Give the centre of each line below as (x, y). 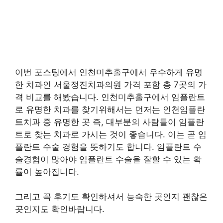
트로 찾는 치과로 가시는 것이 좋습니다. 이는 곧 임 (111, 134)
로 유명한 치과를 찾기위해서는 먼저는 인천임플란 (110, 109)
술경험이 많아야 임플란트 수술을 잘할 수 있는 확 (108, 159)
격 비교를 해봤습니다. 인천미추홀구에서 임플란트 (110, 97)
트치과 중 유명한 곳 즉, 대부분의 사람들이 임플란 (110, 122)
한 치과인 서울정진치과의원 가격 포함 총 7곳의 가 (111, 84)
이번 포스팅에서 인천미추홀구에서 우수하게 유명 (109, 72)
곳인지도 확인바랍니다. (60, 209)
